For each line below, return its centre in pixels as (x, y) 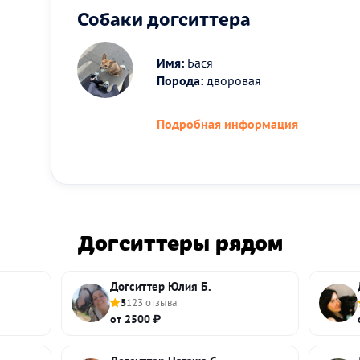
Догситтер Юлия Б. (161, 286)
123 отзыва (152, 302)
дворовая (233, 80)
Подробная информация (228, 123)
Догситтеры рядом (180, 241)
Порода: (180, 80)
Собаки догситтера (164, 17)
